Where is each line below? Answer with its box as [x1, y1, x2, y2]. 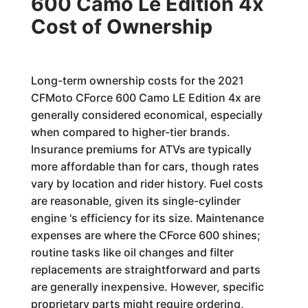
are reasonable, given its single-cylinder [30, 194, 241, 208]
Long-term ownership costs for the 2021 [30, 74, 244, 87]
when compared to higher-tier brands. [30, 125, 230, 139]
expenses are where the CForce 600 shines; [30, 228, 261, 242]
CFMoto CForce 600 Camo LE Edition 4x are [30, 91, 261, 104]
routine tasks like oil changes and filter [30, 245, 234, 259]
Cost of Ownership [30, 14, 212, 38]
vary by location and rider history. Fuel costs [30, 177, 263, 190]
